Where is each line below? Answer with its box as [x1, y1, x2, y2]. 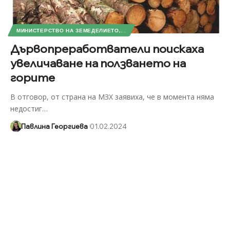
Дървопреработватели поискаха [10, 42, 204, 56]
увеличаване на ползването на [10, 56, 186, 71]
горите [10, 70, 55, 85]
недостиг [10, 104, 42, 114]
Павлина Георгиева [21, 122, 88, 131]
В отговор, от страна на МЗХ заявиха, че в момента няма [10, 92, 214, 102]
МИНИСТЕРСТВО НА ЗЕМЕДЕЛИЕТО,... [16, 27, 126, 34]
